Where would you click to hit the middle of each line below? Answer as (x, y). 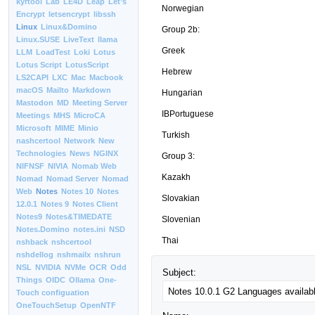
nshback (32, 242)
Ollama (82, 280)
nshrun (108, 255)
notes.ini (89, 229)
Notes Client (95, 204)
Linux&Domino (69, 27)
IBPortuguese (188, 114)
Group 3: (178, 156)
